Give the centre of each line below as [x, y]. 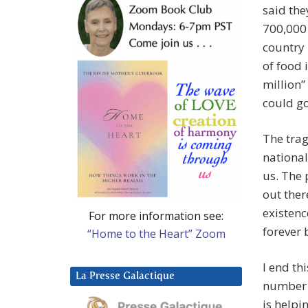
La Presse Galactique [125, 276]
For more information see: [156, 216]
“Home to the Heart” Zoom [156, 233]
